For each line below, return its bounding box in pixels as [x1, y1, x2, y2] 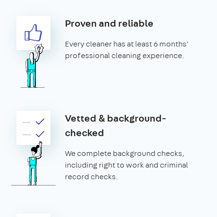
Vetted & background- [65, 111, 166, 124]
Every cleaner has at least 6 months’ [65, 39, 189, 49]
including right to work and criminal [65, 160, 188, 170]
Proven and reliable [65, 16, 154, 30]
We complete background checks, [65, 148, 184, 158]
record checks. [65, 171, 118, 182]
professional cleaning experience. [65, 50, 185, 61]
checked [65, 126, 104, 139]
